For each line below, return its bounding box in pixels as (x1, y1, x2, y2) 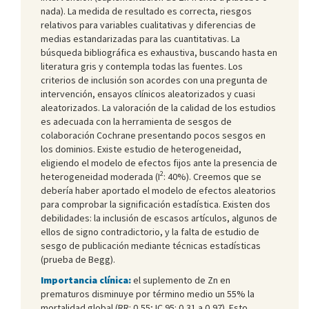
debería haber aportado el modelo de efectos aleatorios (41, 183, 276, 197)
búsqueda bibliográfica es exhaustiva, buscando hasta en (41, 46, 277, 59)
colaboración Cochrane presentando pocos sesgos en (41, 128, 266, 141)
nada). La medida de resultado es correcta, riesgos (41, 4, 252, 17)
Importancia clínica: (41, 273, 133, 286)
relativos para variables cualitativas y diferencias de (41, 18, 256, 31)
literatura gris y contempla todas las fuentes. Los (41, 59, 243, 72)
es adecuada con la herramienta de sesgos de (41, 114, 232, 128)
